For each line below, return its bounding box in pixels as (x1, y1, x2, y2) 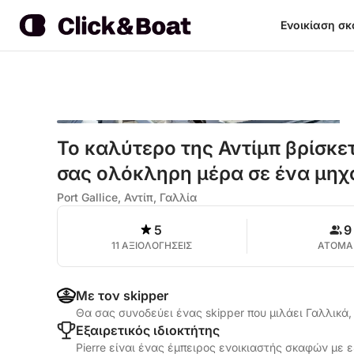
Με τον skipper (76, 288, 168, 303)
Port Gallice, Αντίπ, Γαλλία (57, 190, 197, 204)
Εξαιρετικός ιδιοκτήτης (76, 322, 220, 338)
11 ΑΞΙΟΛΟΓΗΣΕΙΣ (111, 239, 193, 251)
